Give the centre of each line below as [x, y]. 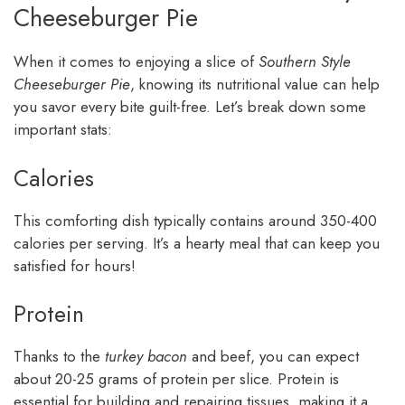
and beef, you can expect [273, 357]
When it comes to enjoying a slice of [136, 62]
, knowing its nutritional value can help [255, 85]
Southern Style [305, 62]
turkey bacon [146, 357]
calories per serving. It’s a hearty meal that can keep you [197, 243]
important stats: [63, 130]
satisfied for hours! [75, 265]
